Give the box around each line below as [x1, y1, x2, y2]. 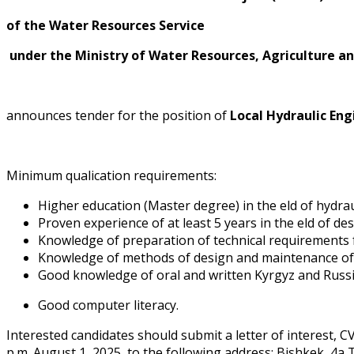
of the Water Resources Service [6, 16, 205, 34]
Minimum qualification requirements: [6, 166, 217, 184]
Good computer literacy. [38, 296, 179, 314]
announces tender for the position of [6, 106, 227, 124]
